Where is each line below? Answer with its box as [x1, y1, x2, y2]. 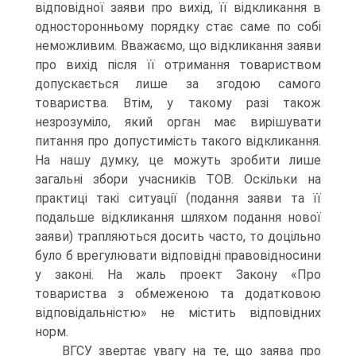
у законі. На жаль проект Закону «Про [35, 266, 321, 282]
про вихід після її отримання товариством [35, 56, 321, 72]
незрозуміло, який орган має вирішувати [35, 114, 321, 130]
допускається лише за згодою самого [35, 75, 321, 91]
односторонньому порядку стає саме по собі [35, 18, 321, 34]
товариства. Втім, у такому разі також [35, 95, 321, 110]
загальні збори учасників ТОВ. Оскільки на [35, 171, 321, 187]
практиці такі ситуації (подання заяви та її [35, 190, 321, 206]
